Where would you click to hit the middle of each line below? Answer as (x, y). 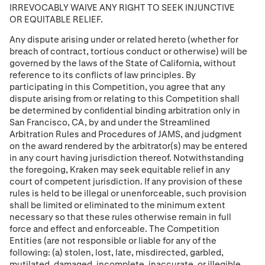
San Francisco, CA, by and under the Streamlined (110, 122)
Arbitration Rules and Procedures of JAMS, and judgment (126, 134)
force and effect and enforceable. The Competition (114, 229)
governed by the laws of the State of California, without (123, 63)
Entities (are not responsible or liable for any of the (113, 241)
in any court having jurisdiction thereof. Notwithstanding (127, 158)
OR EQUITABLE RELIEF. (56, 19)
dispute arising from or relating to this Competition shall (125, 99)
